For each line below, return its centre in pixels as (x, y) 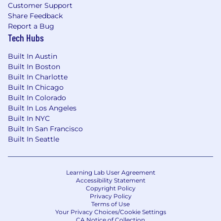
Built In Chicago (36, 87)
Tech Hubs (26, 37)
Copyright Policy (110, 188)
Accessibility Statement (110, 180)
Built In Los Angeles (42, 108)
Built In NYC (29, 118)
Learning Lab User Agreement (110, 172)
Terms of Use (110, 204)
